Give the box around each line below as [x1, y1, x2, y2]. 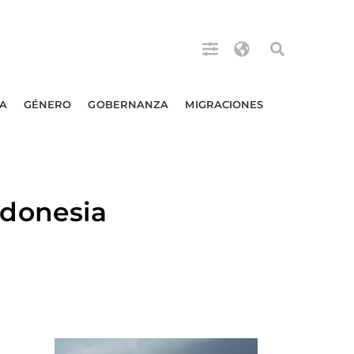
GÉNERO [23, 98, 72, 111]
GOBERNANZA [88, 98, 169, 111]
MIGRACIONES [185, 98, 264, 111]
